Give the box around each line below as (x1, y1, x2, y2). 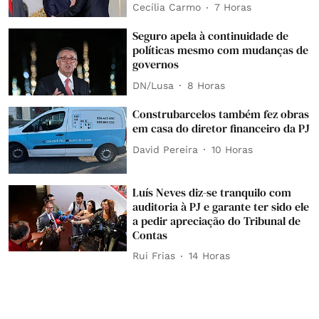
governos (132, 56, 179, 73)
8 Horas (187, 79, 226, 91)
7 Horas (214, 1, 252, 14)
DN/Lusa (132, 79, 174, 91)
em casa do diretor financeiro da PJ (132, 120, 310, 137)
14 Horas (189, 250, 231, 262)
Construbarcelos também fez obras (132, 106, 310, 122)
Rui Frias (132, 250, 176, 262)
